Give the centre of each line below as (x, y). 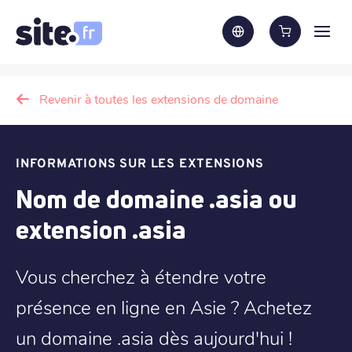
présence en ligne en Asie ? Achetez (164, 307)
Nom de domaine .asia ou (156, 199)
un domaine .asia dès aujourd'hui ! (154, 337)
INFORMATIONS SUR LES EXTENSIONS (140, 164)
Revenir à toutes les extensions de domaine (159, 99)
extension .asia (101, 229)
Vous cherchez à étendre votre (141, 276)
